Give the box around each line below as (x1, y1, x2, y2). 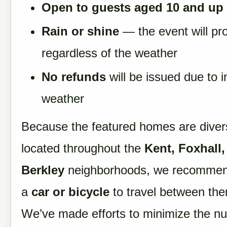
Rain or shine (42, 24, 119, 38)
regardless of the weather (42, 46, 177, 60)
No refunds (42, 70, 106, 84)
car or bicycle (31, 185, 109, 199)
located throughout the (21, 141, 144, 155)
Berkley (21, 163, 64, 177)
